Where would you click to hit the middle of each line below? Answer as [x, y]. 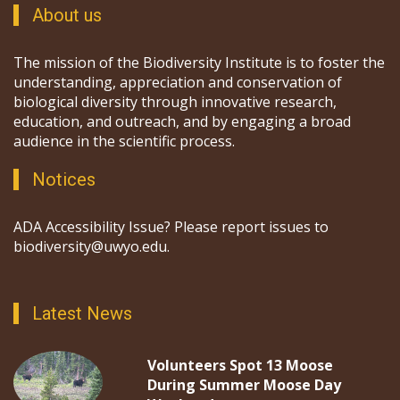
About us [67, 16]
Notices [64, 180]
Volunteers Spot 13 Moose [240, 366]
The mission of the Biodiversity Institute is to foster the [199, 63]
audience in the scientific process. [124, 142]
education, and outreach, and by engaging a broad [182, 122]
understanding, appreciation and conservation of [178, 83]
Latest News [82, 314]
